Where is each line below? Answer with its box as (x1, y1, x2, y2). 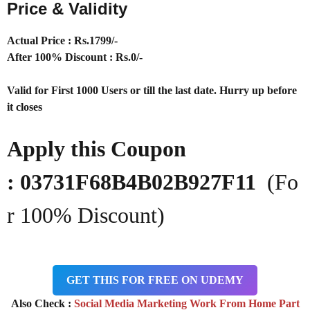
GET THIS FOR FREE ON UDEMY (66, 273, 244, 286)
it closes (7, 100, 42, 113)
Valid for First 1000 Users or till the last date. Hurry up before (7, 84, 297, 96)
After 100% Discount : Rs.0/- (7, 51, 143, 63)
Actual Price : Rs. (7, 34, 89, 46)
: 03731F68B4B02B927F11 (7, 169, 267, 194)
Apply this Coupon (7, 136, 186, 161)
